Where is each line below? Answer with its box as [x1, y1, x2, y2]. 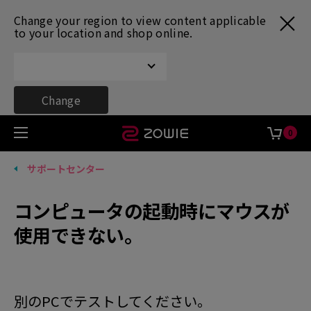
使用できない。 [14, 221, 143, 249]
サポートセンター [27, 162, 105, 176]
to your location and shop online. [14, 24, 193, 41]
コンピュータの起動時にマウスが [14, 197, 289, 224]
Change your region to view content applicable [14, 12, 267, 28]
